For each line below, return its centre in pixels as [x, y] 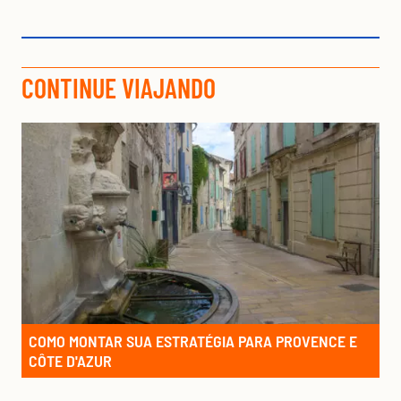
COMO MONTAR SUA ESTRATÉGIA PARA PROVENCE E [193, 341]
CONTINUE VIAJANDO [119, 88]
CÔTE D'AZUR [70, 361]
